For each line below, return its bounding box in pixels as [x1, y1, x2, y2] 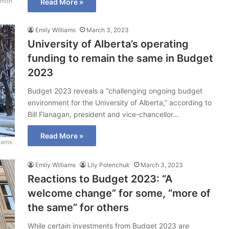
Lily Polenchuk [87, 161, 130, 169]
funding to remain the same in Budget [28, 52, 213, 64]
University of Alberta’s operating [28, 38, 189, 50]
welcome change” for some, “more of [28, 187, 211, 199]
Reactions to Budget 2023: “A [28, 173, 172, 185]
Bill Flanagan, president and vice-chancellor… [28, 110, 179, 119]
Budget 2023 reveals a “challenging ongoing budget [28, 86, 202, 95]
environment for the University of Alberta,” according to [28, 98, 212, 107]
